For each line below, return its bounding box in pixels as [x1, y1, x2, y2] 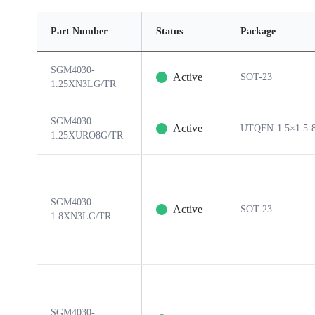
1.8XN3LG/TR [51, 211, 111, 221]
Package [240, 26, 276, 37]
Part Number [51, 26, 108, 37]
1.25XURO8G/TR [51, 130, 123, 141]
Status [156, 26, 183, 37]
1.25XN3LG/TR [51, 79, 116, 89]
